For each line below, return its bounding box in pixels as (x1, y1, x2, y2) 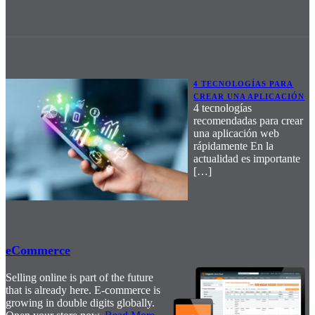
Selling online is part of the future (6, 271, 153, 283)
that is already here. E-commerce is (6, 283, 160, 296)
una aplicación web (193, 127, 280, 139)
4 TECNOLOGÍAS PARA (193, 79, 294, 88)
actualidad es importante (193, 152, 301, 165)
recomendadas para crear (193, 114, 304, 127)
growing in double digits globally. (6, 296, 155, 309)
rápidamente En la (193, 139, 274, 152)
